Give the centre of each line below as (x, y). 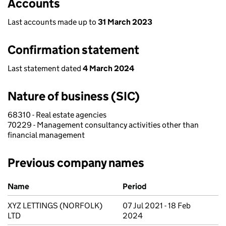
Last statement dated (45, 68)
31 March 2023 (125, 22)
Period (134, 186)
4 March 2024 (108, 68)
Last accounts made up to (53, 22)
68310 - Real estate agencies (57, 115)
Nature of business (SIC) (74, 96)
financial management (46, 135)
